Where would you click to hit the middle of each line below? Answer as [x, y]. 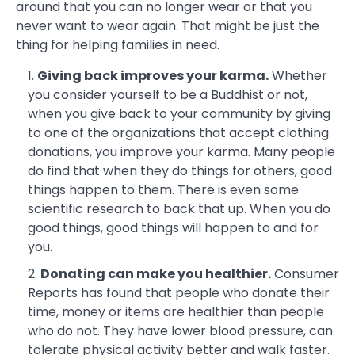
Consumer [305, 274]
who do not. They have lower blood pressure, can [180, 331]
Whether [298, 76]
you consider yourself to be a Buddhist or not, [168, 95]
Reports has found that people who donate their [179, 293]
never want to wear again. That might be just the [168, 26]
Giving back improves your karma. [153, 76]
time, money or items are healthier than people [176, 312]
